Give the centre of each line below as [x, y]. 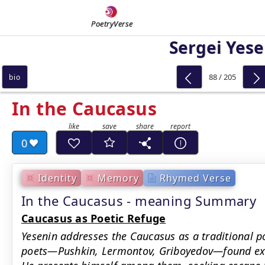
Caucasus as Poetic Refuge [94, 218]
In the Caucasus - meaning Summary [139, 201]
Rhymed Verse [195, 178]
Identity [57, 178]
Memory [118, 178]
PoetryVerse [112, 24]
